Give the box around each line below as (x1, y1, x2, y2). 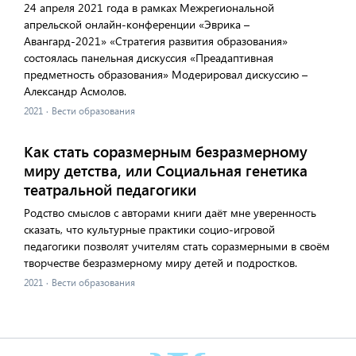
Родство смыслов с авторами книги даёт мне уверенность (24, 205, 316, 220)
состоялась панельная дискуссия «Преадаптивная (24, 50, 273, 65)
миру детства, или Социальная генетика (24, 161, 308, 180)
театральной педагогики (24, 180, 196, 199)
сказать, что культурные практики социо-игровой (24, 222, 275, 237)
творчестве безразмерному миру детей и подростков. (24, 255, 297, 270)
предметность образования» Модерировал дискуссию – (24, 67, 308, 82)
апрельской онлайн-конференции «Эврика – (24, 17, 250, 32)
